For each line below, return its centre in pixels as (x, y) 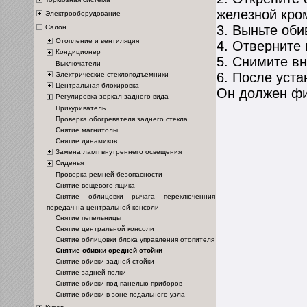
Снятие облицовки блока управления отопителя (135, 239)
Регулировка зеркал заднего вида (112, 97)
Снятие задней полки (91, 272)
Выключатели (78, 63)
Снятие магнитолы (87, 130)
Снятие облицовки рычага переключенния (135, 196)
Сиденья (70, 163)
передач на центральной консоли (103, 207)
